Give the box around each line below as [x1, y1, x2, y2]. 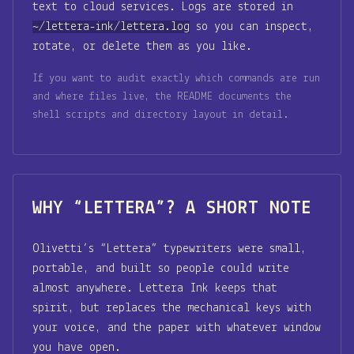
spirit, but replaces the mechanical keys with [32, 302, 311, 315]
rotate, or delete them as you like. [32, 40, 252, 53]
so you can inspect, [190, 20, 314, 33]
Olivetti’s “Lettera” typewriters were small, [32, 243, 307, 256]
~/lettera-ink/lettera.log [32, 20, 190, 33]
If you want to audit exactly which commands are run [32, 72, 320, 85]
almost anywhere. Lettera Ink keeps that [32, 282, 277, 296]
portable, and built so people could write [32, 262, 289, 276]
